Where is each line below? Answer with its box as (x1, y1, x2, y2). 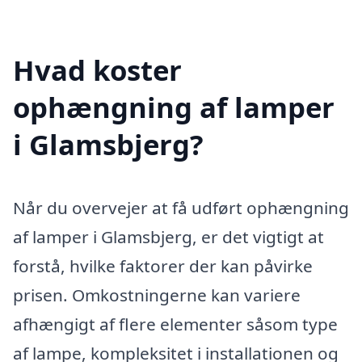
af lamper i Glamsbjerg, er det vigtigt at (13, 225, 324, 249)
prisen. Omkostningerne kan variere (13, 284, 301, 307)
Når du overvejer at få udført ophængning (13, 196, 349, 220)
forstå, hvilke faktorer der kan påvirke (13, 255, 313, 278)
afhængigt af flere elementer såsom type (13, 313, 338, 336)
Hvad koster (13, 51, 182, 90)
